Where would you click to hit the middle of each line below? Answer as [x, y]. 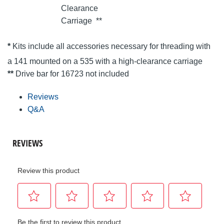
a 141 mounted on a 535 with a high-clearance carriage [105, 61]
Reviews [43, 96]
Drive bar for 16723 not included [71, 73]
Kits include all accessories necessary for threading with [110, 46]
